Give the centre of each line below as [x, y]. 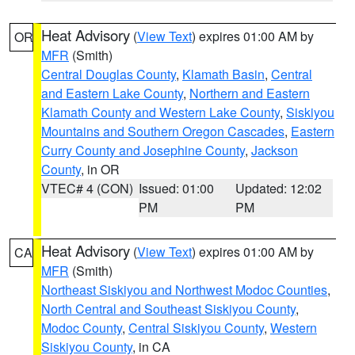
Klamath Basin [223, 74]
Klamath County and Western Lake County [160, 112]
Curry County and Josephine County [143, 150]
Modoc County [82, 328]
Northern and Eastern [250, 93]
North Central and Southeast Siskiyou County [168, 309]
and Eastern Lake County [112, 93]
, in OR [100, 169]
